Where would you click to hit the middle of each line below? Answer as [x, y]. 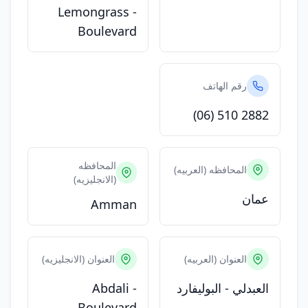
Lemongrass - [97, 12]
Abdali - [114, 288]
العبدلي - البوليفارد [223, 288]
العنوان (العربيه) [216, 259]
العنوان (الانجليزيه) [78, 259]
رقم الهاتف [225, 86]
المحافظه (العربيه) [210, 169]
